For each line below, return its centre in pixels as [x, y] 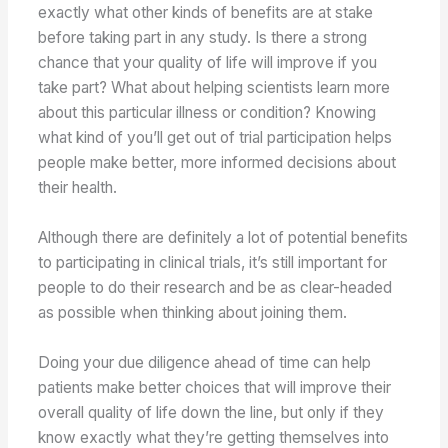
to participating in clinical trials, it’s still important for [213, 262]
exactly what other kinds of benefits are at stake [206, 13]
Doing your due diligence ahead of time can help [205, 362]
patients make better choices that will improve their [215, 387]
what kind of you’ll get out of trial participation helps [215, 138]
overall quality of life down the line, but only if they [211, 412]
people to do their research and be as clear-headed [215, 287]
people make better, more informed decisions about [217, 163]
